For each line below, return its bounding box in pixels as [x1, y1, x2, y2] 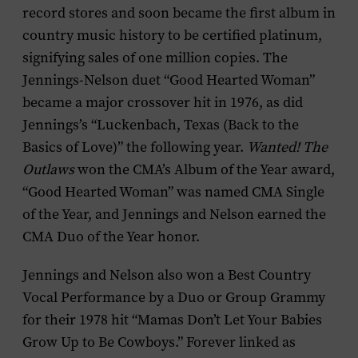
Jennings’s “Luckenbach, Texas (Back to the [22, 115, 299, 134]
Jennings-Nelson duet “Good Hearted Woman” [22, 70, 315, 89]
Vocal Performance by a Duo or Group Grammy [22, 288, 325, 307]
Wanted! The [247, 137, 328, 157]
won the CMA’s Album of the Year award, [74, 160, 335, 179]
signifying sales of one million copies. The [22, 48, 288, 67]
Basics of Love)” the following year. [22, 137, 247, 157]
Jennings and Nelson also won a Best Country [22, 265, 311, 284]
